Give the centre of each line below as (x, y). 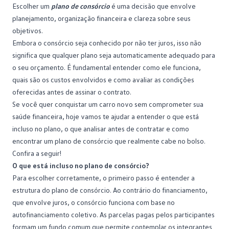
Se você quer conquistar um (56, 104)
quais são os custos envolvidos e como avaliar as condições (103, 79)
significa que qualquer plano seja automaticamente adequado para (114, 55)
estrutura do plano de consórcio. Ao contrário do (87, 190)
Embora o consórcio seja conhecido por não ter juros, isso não (107, 42)
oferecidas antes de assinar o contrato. (72, 91)
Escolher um (32, 6)
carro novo (116, 104)
